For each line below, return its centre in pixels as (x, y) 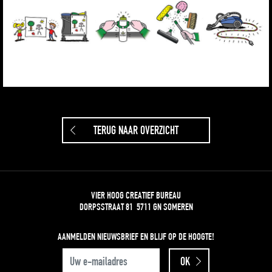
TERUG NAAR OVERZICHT (136, 131)
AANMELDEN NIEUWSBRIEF (99, 237)
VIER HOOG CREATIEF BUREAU (136, 195)
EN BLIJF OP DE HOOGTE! (177, 237)
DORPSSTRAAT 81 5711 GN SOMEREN (136, 207)
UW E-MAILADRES (89, 254)
